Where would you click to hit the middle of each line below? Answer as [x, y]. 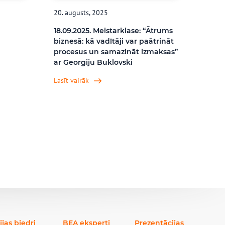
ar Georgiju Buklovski [93, 62]
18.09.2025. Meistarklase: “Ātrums [114, 31]
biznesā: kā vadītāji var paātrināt [114, 41]
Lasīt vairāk [72, 80]
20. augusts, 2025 [81, 13]
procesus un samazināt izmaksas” [116, 52]
